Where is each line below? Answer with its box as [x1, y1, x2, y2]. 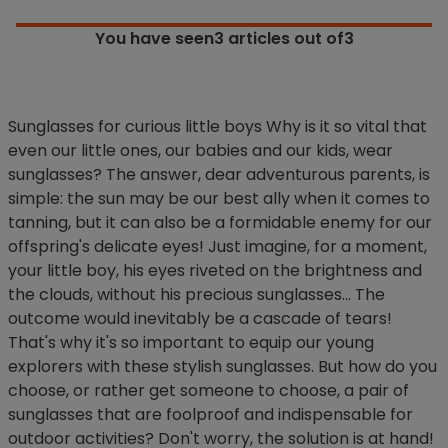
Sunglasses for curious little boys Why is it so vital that [8, 115, 427, 139]
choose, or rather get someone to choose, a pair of [8, 379, 409, 403]
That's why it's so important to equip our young [8, 331, 374, 355]
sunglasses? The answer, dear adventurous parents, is [8, 163, 430, 187]
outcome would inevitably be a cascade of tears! [8, 307, 392, 331]
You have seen [94, 27, 214, 51]
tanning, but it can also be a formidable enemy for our [8, 211, 432, 235]
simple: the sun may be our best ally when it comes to [8, 187, 430, 211]
